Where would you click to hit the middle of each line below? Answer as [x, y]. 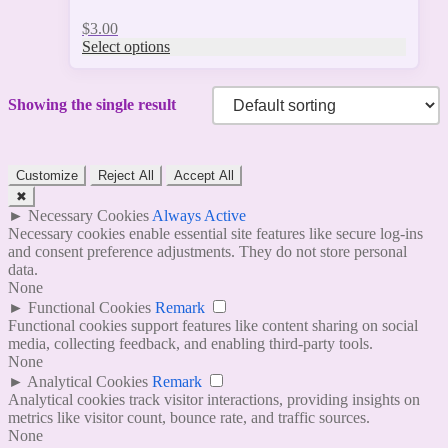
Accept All [204, 175]
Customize [47, 175]
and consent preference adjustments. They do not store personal [207, 251]
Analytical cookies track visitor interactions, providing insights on [214, 399]
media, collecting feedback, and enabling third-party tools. [190, 343]
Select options [126, 46]
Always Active [199, 215]
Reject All [126, 175]
